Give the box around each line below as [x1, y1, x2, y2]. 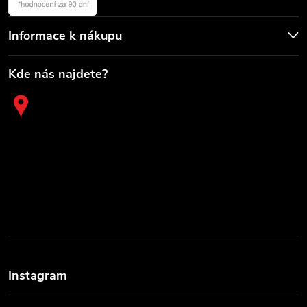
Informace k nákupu [8, 27, 122, 45]
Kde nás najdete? [8, 66, 108, 83]
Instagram [8, 267, 67, 284]
